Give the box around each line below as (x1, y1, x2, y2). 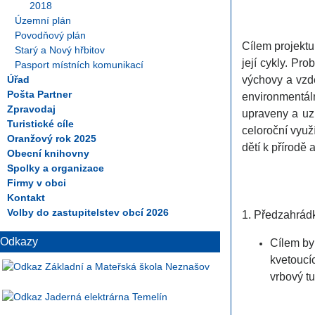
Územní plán (14, 14, 71, 26)
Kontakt (7, 191, 45, 203)
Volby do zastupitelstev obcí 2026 (7, 206, 169, 218)
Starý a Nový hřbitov (14, 44, 105, 56)
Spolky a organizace (7, 162, 104, 174)
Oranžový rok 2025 (7, 132, 96, 144)
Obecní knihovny (7, 147, 89, 159)
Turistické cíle (7, 117, 74, 129)
